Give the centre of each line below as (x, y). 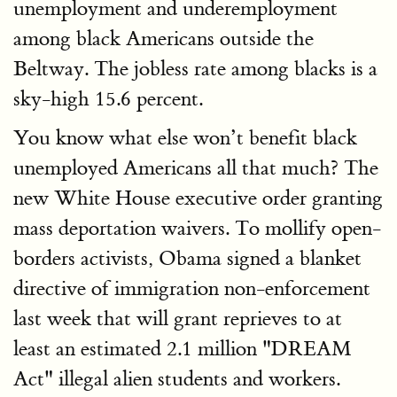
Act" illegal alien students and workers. (177, 379)
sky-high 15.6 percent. (108, 99)
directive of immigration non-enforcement (192, 288)
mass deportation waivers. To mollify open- (197, 228)
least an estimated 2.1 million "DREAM (183, 349)
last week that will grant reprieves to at (178, 319)
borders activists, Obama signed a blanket (187, 258)
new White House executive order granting (198, 198)
